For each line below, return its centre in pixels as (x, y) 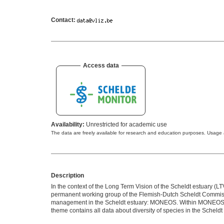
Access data (101, 66)
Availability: (68, 125)
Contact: (63, 20)
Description (67, 176)
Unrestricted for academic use (126, 125)
